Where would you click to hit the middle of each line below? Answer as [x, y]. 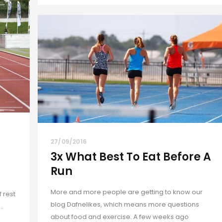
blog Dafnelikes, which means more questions [125, 204]
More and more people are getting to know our [127, 192]
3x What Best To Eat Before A [131, 157]
